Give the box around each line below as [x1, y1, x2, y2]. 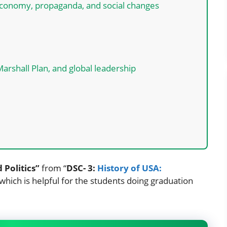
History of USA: [97, 162, 162, 174]
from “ [40, 162, 66, 174]
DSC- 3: [66, 162, 95, 174]
